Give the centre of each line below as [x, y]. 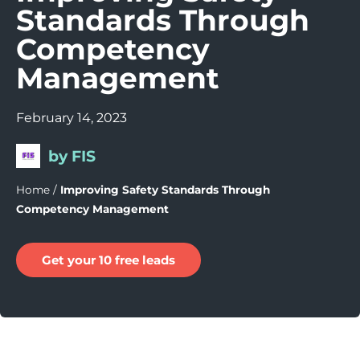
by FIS [72, 156]
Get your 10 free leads [108, 260]
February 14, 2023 [72, 118]
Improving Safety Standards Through [165, 190]
